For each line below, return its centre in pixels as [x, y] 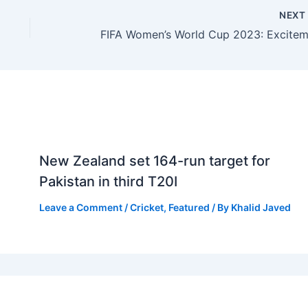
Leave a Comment [80, 208]
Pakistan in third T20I [108, 182]
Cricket [146, 208]
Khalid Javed [261, 208]
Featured [189, 208]
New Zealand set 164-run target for [154, 161]
